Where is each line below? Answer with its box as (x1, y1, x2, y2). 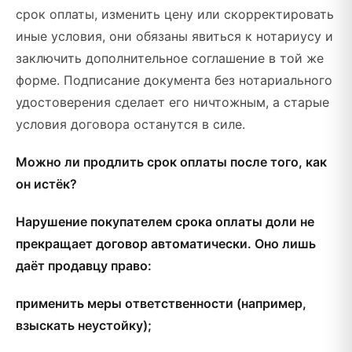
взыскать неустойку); (16, 317, 152, 333)
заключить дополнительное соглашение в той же (16, 50, 324, 66)
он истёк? (16, 176, 77, 192)
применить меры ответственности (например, (16, 295, 306, 311)
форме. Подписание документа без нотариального (16, 72, 332, 88)
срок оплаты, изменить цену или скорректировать (16, 6, 334, 22)
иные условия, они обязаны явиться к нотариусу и (16, 28, 333, 44)
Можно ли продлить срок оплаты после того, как (16, 154, 327, 170)
